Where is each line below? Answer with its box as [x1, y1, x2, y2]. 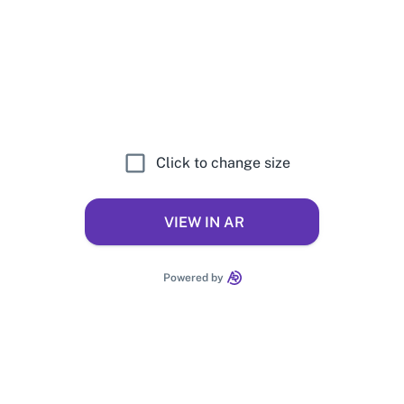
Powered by [162, 271, 224, 284]
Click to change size [155, 154, 290, 171]
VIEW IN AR [163, 213, 244, 231]
